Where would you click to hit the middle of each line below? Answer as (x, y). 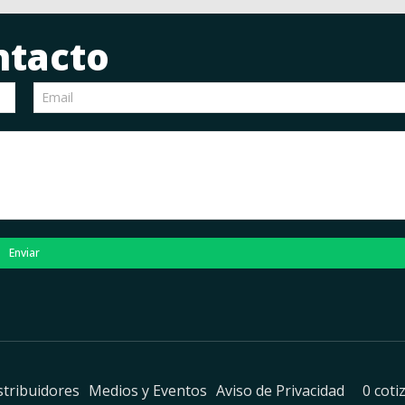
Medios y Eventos (147, 390)
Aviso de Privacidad (280, 390)
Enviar (24, 252)
